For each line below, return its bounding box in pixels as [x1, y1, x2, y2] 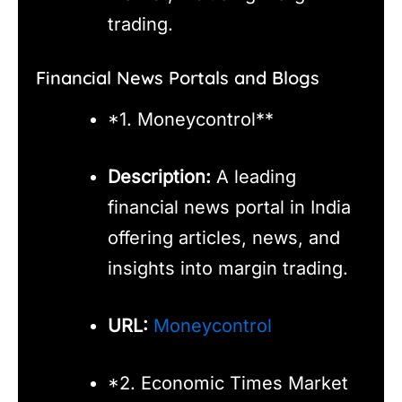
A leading [211, 166, 296, 188]
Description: [108, 166, 211, 188]
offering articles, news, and [108, 227, 340, 249]
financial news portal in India [108, 197, 351, 219]
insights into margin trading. [108, 258, 348, 280]
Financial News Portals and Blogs [36, 66, 319, 90]
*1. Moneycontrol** [108, 109, 274, 131]
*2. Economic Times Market [108, 372, 348, 395]
